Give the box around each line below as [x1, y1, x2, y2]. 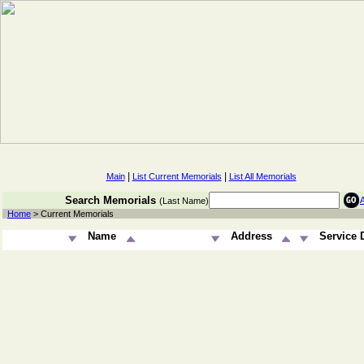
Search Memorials [65, 194, 156, 206]
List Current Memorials [132, 171, 222, 181]
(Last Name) [159, 196, 209, 206]
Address [230, 230, 272, 242]
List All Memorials [228, 171, 297, 181]
